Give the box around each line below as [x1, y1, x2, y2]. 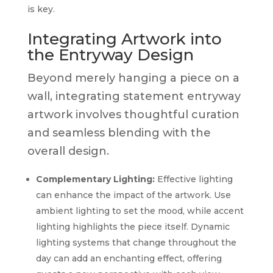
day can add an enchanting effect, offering [35, 252, 222, 264]
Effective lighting [154, 173, 233, 185]
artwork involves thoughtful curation [27, 107, 239, 121]
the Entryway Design [27, 44, 194, 65]
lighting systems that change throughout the [35, 236, 236, 248]
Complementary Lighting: [35, 173, 155, 185]
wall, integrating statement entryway [27, 89, 241, 103]
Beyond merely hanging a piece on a [27, 71, 239, 85]
